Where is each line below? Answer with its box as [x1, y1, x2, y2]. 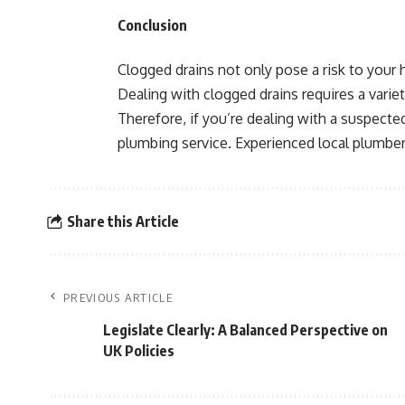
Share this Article [66, 212, 179, 231]
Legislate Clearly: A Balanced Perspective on [103, 321, 388, 339]
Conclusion [118, 16, 187, 34]
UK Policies [103, 342, 174, 360]
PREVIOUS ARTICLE [63, 290, 173, 305]
